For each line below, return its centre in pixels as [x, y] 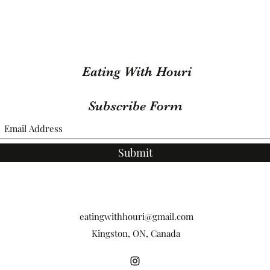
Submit [135, 152]
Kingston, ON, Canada [136, 233]
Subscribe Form [135, 106]
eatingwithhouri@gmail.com [136, 216]
